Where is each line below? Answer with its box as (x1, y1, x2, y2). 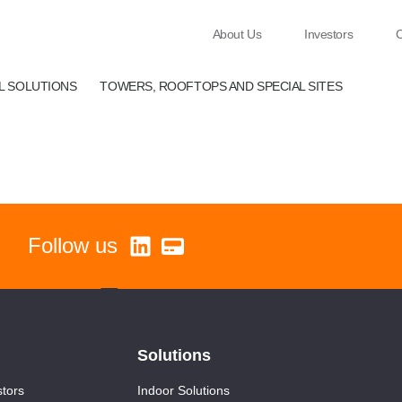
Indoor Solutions (136, 383, 230, 398)
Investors (304, 26, 354, 41)
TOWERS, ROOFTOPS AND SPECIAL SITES (100, 79, 343, 93)
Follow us (27, 233, 118, 258)
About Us (212, 26, 262, 41)
